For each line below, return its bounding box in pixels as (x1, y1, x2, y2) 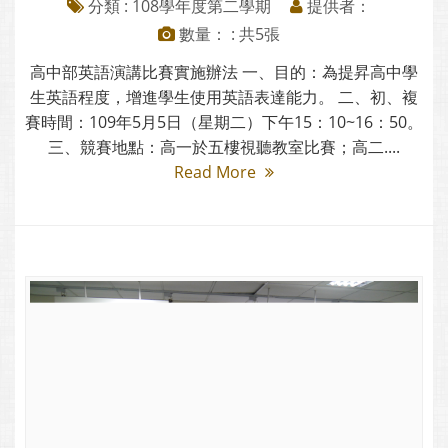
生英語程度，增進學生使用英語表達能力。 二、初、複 (30, 86, 418, 109)
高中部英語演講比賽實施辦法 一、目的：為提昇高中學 (30, 61, 418, 84)
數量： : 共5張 (175, 23, 280, 46)
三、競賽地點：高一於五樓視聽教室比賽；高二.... (48, 136, 400, 159)
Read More (174, 161, 260, 184)
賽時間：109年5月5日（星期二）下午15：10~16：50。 (25, 111, 423, 134)
